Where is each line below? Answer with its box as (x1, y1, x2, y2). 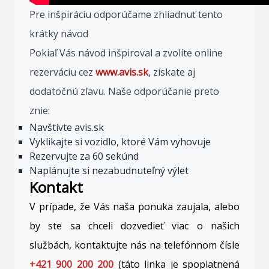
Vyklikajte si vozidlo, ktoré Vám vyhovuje (29, 135, 211, 148)
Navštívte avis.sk (29, 121, 104, 134)
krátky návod (29, 27, 91, 40)
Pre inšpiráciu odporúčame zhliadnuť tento (29, 8, 223, 21)
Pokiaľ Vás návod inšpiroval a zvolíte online (29, 46, 223, 59)
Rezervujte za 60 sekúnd (29, 150, 139, 163)
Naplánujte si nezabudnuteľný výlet (29, 164, 189, 177)
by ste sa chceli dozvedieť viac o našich (29, 219, 240, 232)
